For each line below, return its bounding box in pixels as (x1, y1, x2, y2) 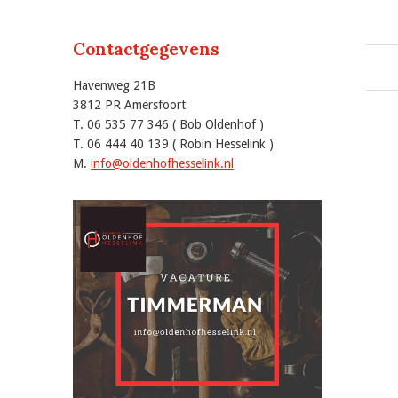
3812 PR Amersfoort (73, 98, 186, 112)
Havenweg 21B (73, 78, 155, 92)
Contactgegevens (73, 38, 219, 60)
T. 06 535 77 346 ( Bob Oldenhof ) (73, 117, 264, 131)
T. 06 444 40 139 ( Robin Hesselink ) (73, 137, 274, 151)
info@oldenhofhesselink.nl (91, 156, 234, 171)
